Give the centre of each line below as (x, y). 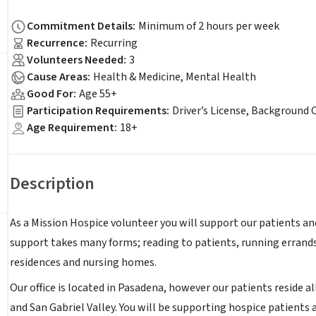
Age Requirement (71, 128)
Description (52, 184)
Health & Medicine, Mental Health (175, 77)
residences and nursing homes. (83, 262)
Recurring (114, 43)
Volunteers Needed (75, 60)
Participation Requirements (97, 111)
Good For (50, 94)
